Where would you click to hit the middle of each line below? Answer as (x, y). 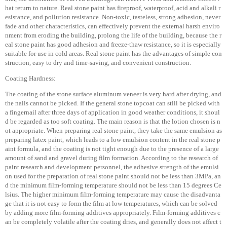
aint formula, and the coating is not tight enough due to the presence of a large (112, 149)
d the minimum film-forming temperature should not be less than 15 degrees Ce (113, 185)
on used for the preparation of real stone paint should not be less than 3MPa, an (113, 176)
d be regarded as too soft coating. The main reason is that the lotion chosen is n (113, 121)
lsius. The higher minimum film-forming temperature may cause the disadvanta (113, 194)
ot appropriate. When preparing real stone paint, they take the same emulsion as (113, 130)
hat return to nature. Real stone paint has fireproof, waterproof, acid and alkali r (113, 8)
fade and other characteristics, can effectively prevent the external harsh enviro (112, 26)
